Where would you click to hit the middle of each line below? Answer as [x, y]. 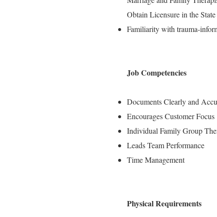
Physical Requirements [164, 203]
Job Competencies [157, 72]
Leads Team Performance [166, 145]
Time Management [156, 160]
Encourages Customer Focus [171, 116]
